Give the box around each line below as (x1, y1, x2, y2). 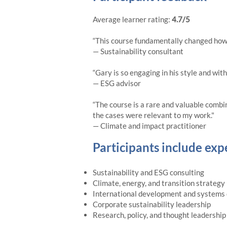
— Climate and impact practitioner (93, 121, 206, 130)
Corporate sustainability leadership (93, 200, 211, 209)
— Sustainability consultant (93, 47, 183, 56)
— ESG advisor (93, 79, 141, 88)
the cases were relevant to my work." (93, 110, 214, 120)
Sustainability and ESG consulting (93, 168, 204, 177)
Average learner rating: (93, 15, 172, 24)
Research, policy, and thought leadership (93, 210, 226, 219)
